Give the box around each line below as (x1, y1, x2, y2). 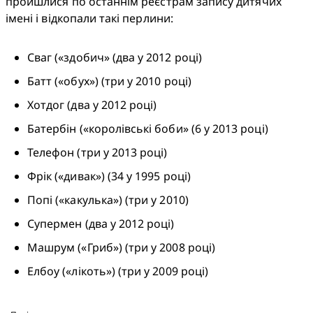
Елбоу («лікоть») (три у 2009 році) (27, 263, 209, 279)
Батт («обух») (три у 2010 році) (27, 73, 191, 89)
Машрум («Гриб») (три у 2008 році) (27, 240, 215, 256)
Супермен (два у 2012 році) (27, 216, 175, 232)
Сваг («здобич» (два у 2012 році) (27, 50, 202, 66)
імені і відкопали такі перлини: (6, 10, 176, 27)
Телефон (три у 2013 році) (27, 145, 168, 161)
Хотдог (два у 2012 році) (27, 97, 157, 113)
